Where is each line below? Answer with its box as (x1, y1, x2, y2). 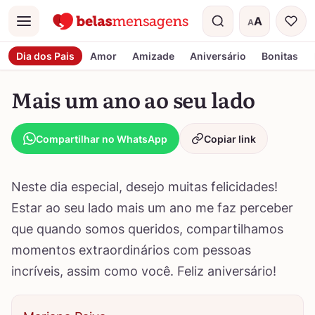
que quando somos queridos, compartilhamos (11, 221, 283, 236)
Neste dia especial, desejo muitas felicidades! (11, 179, 278, 194)
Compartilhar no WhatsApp (36, 132, 167, 145)
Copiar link (204, 132, 256, 145)
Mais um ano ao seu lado (11, 84, 256, 115)
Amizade (132, 50, 174, 62)
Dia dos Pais (16, 50, 75, 62)
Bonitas (262, 50, 298, 62)
